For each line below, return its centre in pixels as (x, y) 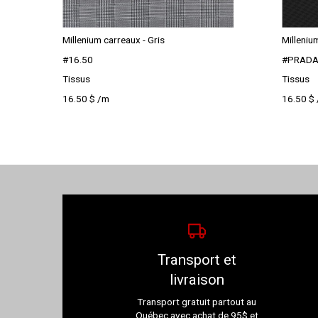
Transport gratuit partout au (197, 302)
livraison (197, 279)
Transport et (197, 259)
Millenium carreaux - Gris (114, 40)
